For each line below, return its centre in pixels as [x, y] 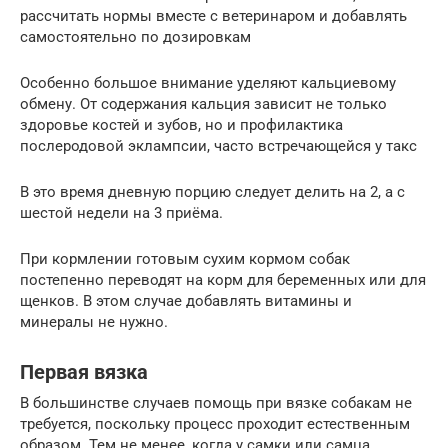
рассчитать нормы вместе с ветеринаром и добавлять [213, 15]
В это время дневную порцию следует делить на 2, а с [212, 191]
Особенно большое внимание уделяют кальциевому [208, 82]
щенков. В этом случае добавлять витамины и [186, 300]
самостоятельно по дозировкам [135, 36]
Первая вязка [84, 372]
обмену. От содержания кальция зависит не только [203, 103]
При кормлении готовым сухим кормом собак [185, 258]
